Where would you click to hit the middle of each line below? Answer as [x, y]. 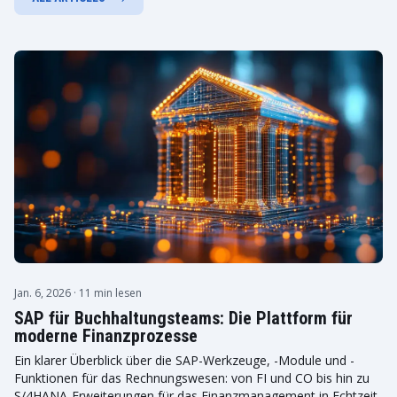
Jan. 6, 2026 [44, 293]
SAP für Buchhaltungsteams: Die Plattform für [183, 318]
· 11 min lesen [108, 293]
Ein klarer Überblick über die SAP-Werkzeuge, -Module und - [184, 360]
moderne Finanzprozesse [106, 336]
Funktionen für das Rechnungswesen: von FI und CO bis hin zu [192, 378]
